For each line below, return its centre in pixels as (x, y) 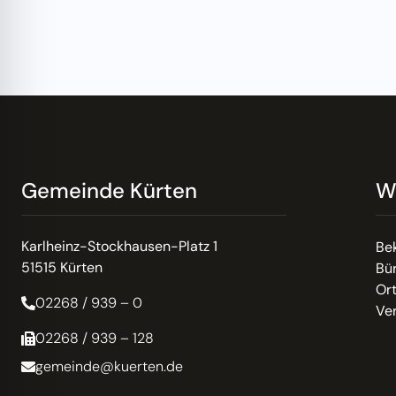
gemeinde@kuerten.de (109, 367)
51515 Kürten (62, 268)
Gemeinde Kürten (109, 191)
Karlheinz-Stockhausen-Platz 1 (119, 247)
